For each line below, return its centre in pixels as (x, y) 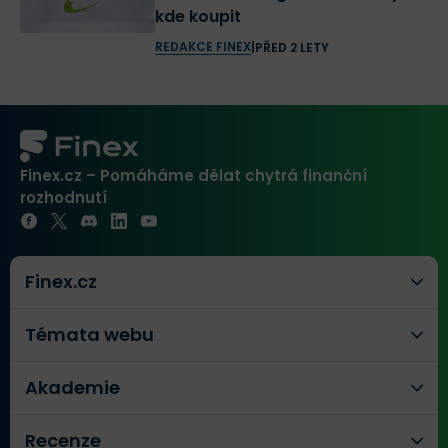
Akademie (72, 388)
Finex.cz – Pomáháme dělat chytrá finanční (193, 176)
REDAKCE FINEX (202, 47)
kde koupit (197, 17)
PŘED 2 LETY (291, 47)
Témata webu (89, 335)
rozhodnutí (63, 198)
